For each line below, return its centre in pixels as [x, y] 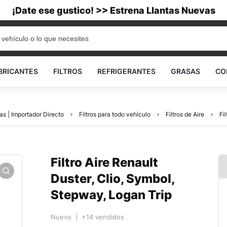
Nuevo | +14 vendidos [87, 217]
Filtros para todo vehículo [115, 114]
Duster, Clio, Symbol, [112, 179]
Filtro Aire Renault [104, 162]
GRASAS [185, 71]
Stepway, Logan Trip [111, 195]
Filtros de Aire [185, 114]
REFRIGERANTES [126, 71]
